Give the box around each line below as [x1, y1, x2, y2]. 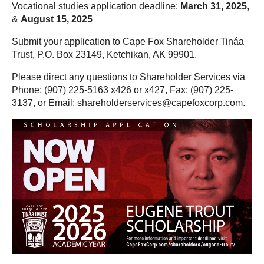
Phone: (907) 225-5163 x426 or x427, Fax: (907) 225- [12, 84, 233, 95]
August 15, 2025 [21, 14, 93, 24]
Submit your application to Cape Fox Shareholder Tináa [12, 36, 244, 47]
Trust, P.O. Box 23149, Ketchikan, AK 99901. [12, 49, 197, 60]
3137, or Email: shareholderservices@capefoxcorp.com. [12, 97, 245, 108]
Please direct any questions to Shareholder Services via [12, 71, 245, 82]
